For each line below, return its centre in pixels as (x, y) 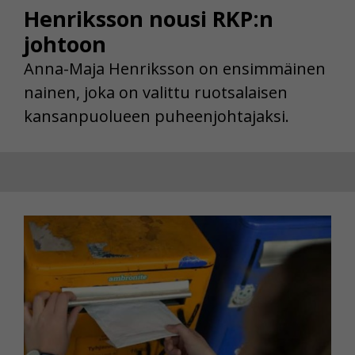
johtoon (65, 44)
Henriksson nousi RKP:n (149, 18)
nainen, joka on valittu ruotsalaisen (156, 92)
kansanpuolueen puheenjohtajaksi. (157, 116)
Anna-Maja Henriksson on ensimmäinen (175, 68)
